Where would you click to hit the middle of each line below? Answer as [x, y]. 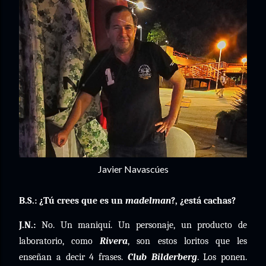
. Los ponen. [222, 257]
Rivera [114, 241]
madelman [148, 201]
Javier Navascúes [133, 169]
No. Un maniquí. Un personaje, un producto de [141, 225]
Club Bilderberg [162, 257]
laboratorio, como [60, 241]
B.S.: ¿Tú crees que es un [72, 201]
